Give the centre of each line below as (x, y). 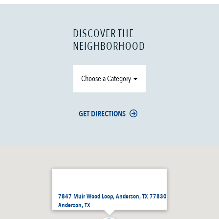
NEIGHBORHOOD (109, 47)
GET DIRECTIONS (102, 114)
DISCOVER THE (104, 34)
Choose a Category (106, 79)
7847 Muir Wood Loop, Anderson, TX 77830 (112, 197)
